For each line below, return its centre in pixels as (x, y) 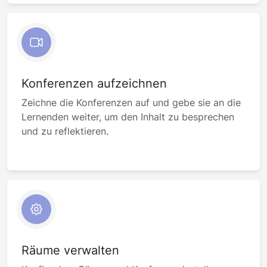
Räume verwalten (70, 250)
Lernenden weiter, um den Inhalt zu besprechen (128, 117)
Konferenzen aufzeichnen (94, 83)
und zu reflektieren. (65, 131)
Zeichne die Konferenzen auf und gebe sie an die (131, 103)
